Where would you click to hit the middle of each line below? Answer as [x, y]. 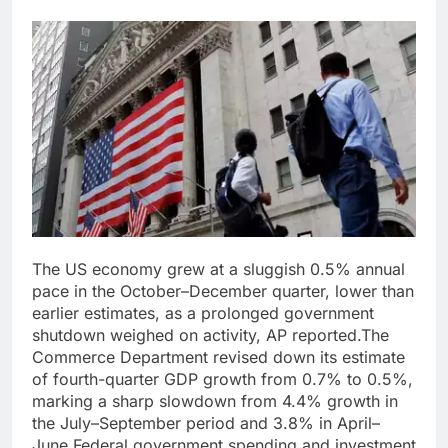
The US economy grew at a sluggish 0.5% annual [218, 269]
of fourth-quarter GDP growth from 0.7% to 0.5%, [222, 379]
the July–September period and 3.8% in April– [206, 423]
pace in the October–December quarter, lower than [223, 291]
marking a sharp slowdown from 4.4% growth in [215, 401]
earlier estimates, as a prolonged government [203, 313]
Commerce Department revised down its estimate [218, 357]
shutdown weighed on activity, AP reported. [196, 335]
